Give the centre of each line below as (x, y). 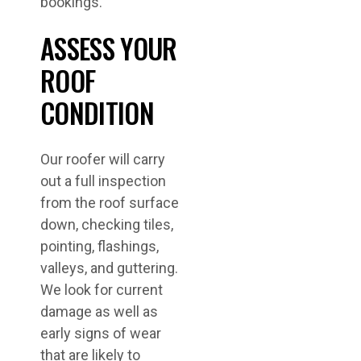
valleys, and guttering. (109, 268)
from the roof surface (110, 203)
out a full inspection (103, 181)
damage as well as (99, 311)
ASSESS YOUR (109, 48)
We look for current (102, 290)
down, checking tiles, (107, 224)
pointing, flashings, (100, 246)
